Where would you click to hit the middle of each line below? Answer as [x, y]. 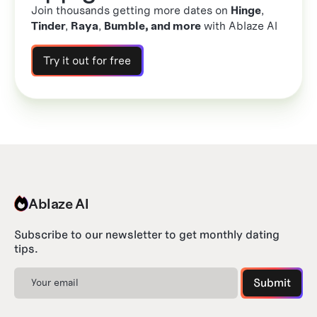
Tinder [48, 26]
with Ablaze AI [239, 26]
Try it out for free [87, 60]
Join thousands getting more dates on [131, 11]
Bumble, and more [152, 26]
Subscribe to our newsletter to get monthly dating [147, 234]
